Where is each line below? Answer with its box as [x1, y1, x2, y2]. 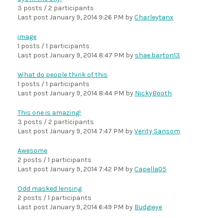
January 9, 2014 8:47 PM [50, 51, 125, 59]
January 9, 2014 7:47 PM [50, 127, 124, 135]
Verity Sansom [134, 127, 181, 135]
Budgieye [134, 203, 163, 211]
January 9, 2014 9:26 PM [50, 13, 124, 21]
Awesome [18, 146, 48, 155]
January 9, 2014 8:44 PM [50, 89, 125, 97]
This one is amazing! [18, 109, 81, 117]
